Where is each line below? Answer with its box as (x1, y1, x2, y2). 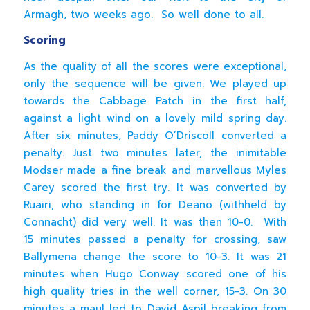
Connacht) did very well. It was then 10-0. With (23, 215, 287, 230)
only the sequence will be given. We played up (23, 76, 287, 92)
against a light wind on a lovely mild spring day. (23, 111, 287, 127)
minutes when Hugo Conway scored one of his (23, 266, 287, 282)
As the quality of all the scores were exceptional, (23, 59, 287, 75)
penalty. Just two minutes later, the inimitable (23, 145, 287, 161)
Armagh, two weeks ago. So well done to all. (23, 6, 264, 22)
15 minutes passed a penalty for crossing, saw (23, 232, 287, 248)
